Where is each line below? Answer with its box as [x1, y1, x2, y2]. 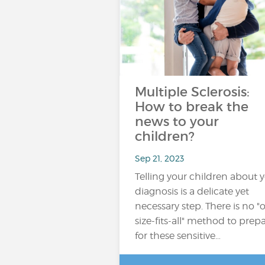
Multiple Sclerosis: [135, 84, 250, 100]
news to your [135, 114, 219, 130]
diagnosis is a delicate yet [135, 186, 249, 197]
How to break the [135, 99, 248, 115]
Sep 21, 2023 [135, 153, 184, 163]
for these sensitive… [135, 230, 221, 241]
